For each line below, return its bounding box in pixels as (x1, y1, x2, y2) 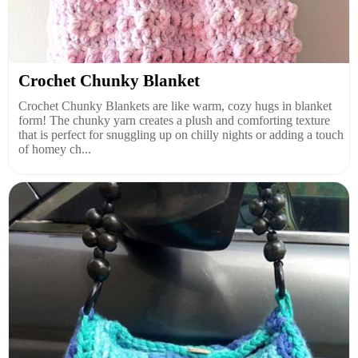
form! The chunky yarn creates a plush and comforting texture (18, 113, 330, 127)
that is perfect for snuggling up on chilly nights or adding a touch (18, 127, 344, 141)
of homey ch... (18, 141, 91, 156)
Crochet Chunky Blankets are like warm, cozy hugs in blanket (18, 98, 332, 113)
